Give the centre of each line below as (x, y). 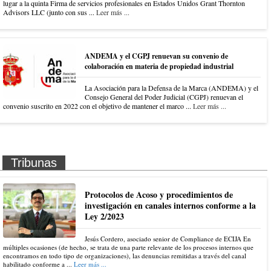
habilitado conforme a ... (38, 264)
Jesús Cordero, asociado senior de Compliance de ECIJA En (168, 238)
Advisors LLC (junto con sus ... (50, 12)
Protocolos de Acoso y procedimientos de (159, 194)
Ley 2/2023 (104, 216)
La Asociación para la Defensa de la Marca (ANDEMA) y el (171, 87)
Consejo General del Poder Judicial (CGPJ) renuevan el (164, 96)
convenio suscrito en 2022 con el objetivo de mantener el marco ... (98, 106)
